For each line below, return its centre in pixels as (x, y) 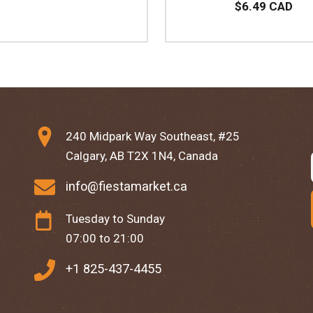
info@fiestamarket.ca (126, 186)
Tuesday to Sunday (115, 219)
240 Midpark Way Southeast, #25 (152, 136)
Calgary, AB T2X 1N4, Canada (141, 155)
